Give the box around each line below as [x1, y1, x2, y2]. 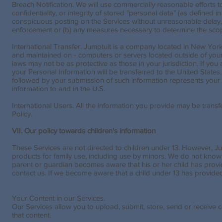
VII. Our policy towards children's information [12, 126, 156, 135]
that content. [12, 211, 53, 219]
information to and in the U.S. [12, 84, 105, 93]
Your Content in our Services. [12, 194, 105, 202]
